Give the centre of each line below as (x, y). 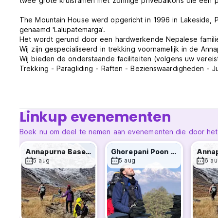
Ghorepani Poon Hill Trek (173, 152)
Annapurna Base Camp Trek (89, 152)
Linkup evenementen (95, 117)
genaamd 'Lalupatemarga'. (63, 30)
